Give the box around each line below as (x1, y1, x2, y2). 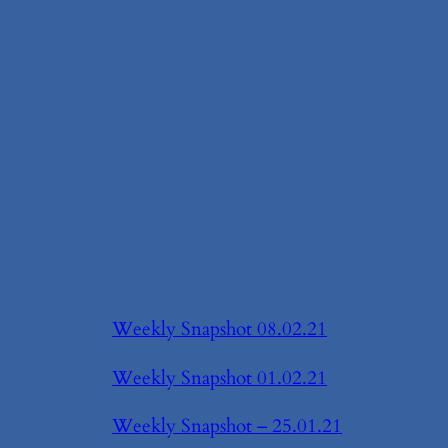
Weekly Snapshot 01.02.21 (112, 364, 327, 391)
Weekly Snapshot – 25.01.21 (112, 412, 342, 439)
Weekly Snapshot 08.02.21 (112, 316, 327, 343)
